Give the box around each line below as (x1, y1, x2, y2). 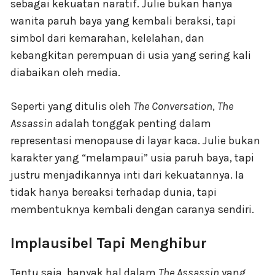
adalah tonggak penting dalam (53, 117, 211, 131)
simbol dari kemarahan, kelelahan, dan (10, 31, 204, 45)
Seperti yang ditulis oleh (10, 99, 133, 114)
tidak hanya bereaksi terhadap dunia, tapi (10, 185, 217, 199)
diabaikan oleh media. (10, 66, 120, 80)
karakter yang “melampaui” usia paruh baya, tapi (10, 151, 254, 165)
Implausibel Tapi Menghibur (10, 234, 207, 252)
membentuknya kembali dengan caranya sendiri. (10, 203, 254, 217)
